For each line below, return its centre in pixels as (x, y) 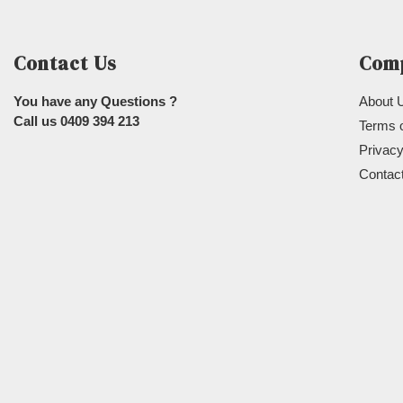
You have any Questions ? (95, 101)
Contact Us (65, 63)
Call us (37, 121)
